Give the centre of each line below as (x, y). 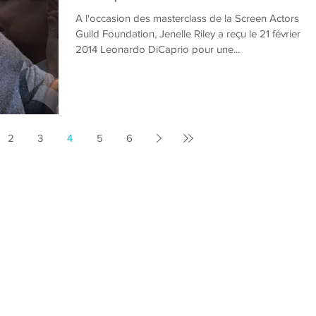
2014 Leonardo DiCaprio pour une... (158, 49)
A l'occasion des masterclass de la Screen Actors (187, 18)
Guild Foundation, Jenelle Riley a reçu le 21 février (188, 34)
